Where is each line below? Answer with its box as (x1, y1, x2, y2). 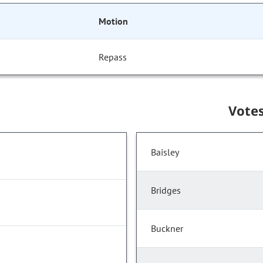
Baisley (151, 146, 179, 159)
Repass (99, 51, 127, 63)
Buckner (151, 222, 183, 235)
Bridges (151, 184, 181, 197)
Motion (99, 15, 128, 28)
